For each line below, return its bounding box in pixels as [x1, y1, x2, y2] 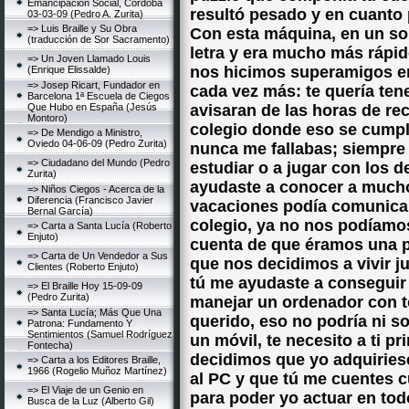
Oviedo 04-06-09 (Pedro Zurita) [27, 138, 167, 149]
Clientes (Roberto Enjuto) [27, 261, 139, 272]
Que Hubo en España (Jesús [27, 101, 157, 112]
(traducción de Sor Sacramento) [27, 34, 170, 45]
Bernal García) [27, 205, 93, 216]
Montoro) [27, 112, 68, 123]
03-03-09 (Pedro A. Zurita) [27, 8, 143, 19]
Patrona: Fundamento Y [27, 318, 132, 329]
